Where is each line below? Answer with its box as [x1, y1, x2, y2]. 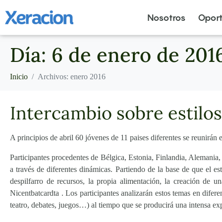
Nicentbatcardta [10, 189, 59, 197]
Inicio [10, 72, 28, 81]
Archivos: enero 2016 [38, 72, 106, 81]
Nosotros [147, 12, 186, 23]
